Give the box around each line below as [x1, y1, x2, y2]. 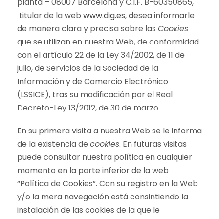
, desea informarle [125, 10, 195, 21]
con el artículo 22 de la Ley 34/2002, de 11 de [17, 49, 185, 61]
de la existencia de [17, 138, 90, 150]
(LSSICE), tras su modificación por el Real [17, 89, 173, 100]
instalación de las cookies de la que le [17, 204, 160, 216]
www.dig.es [83, 10, 125, 21]
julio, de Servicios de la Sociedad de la [17, 63, 158, 74]
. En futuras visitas [119, 138, 187, 150]
